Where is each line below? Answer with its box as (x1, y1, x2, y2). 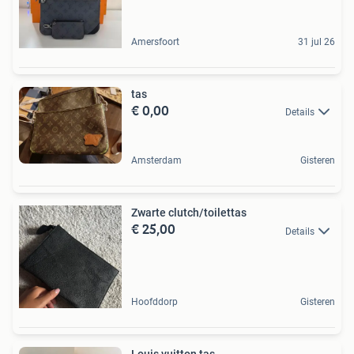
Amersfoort (131, 36, 179, 47)
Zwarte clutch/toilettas (131, 206, 247, 220)
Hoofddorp (131, 296, 178, 308)
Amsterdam (131, 155, 182, 167)
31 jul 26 (298, 36, 335, 47)
